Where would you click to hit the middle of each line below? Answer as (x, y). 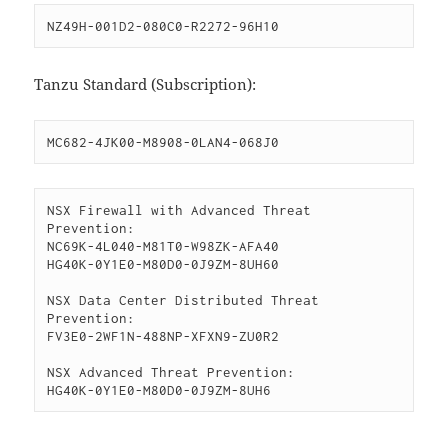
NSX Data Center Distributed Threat (183, 299)
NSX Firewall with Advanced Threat (179, 209)
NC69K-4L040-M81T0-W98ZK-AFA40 (163, 245)
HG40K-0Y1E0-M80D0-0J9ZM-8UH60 (163, 263)
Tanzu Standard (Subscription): (145, 83)
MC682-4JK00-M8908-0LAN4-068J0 (163, 141)
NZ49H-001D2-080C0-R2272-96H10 (163, 25)
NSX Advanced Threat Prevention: (171, 371)
